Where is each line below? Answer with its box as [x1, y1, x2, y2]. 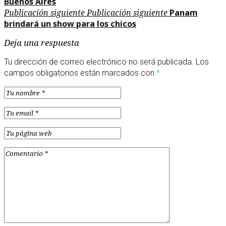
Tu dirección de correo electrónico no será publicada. [4, 56, 194, 67]
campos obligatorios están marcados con [4, 68, 156, 78]
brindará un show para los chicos [4, 18, 136, 29]
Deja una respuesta [4, 36, 79, 48]
